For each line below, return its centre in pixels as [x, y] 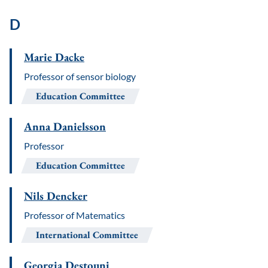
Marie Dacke [54, 57]
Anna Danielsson [65, 127]
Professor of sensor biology [80, 76]
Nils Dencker [56, 196]
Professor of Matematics [74, 215]
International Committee [87, 235]
